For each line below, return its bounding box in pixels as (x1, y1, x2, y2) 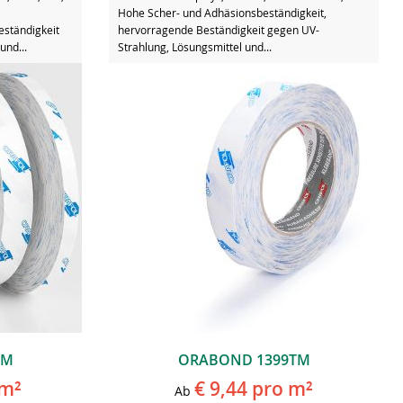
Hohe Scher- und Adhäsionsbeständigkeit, (118, 4, 327, 20)
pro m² (247, 375, 313, 401)
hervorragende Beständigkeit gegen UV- (118, 22, 319, 37)
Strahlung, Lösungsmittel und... (118, 39, 272, 54)
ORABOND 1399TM (177, 349, 310, 370)
